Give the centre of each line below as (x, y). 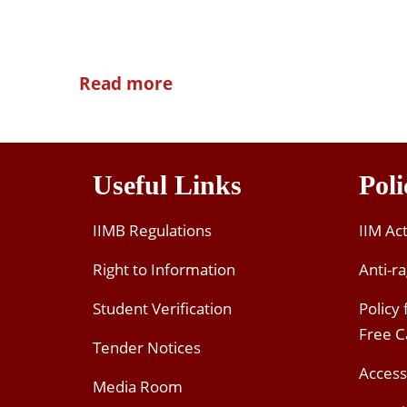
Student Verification (162, 309)
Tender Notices (147, 348)
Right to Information (164, 270)
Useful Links (167, 185)
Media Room (138, 387)
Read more (126, 84)
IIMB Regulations (152, 231)
